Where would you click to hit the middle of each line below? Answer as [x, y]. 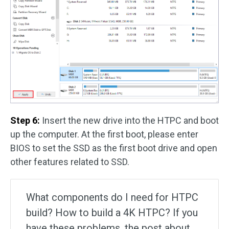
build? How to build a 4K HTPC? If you [112, 212]
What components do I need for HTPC [112, 197]
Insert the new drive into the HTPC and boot [129, 120]
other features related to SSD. [70, 162]
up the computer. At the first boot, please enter [104, 134]
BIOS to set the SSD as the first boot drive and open [114, 148]
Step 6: [25, 120]
